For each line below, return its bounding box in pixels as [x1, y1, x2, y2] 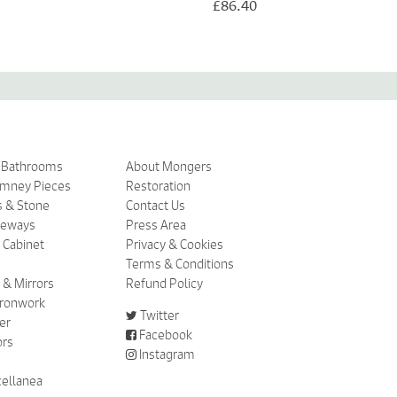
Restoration [126, 177, 191, 194]
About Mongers [126, 158, 213, 175]
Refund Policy [126, 275, 204, 292]
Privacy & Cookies [126, 236, 224, 253]
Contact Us [126, 197, 186, 214]
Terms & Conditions [126, 255, 235, 272]
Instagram [139, 346, 196, 362]
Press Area [126, 216, 187, 233]
